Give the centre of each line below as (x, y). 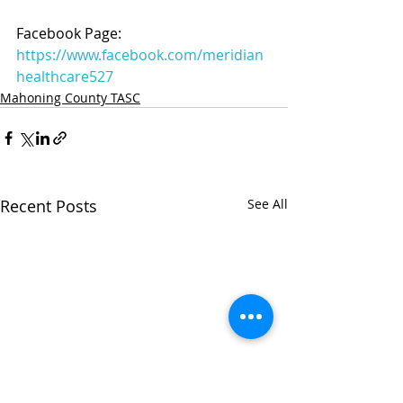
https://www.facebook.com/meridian (140, 55)
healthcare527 (65, 76)
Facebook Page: (71, 33)
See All (268, 204)
